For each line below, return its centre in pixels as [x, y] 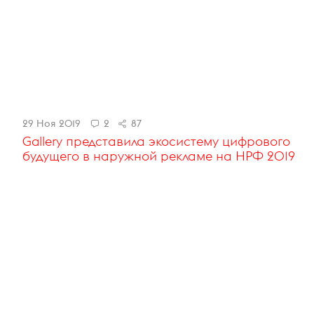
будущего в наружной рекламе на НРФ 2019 [159, 156]
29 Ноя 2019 [52, 124]
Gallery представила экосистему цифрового [156, 142]
